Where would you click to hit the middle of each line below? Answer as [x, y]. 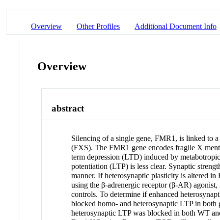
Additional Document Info [176, 26]
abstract [68, 109]
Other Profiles [98, 26]
